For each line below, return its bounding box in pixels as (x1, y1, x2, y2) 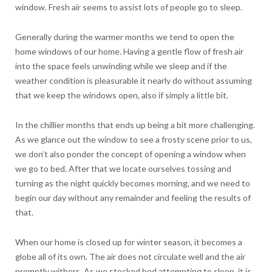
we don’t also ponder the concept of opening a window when (15, 148, 246, 159)
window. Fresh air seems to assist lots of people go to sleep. (15, 1, 242, 12)
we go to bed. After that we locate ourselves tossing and (15, 163, 231, 174)
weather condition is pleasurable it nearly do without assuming (15, 75, 252, 86)
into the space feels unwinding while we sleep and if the (15, 60, 227, 71)
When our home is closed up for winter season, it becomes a (15, 236, 242, 247)
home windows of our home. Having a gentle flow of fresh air (15, 46, 243, 56)
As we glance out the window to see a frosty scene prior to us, (15, 134, 252, 144)
